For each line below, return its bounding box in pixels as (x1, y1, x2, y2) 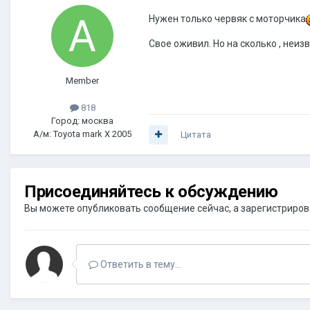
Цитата (181, 129, 211, 140)
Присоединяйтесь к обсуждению (24, 182, 278, 202)
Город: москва (51, 116, 113, 127)
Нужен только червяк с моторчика (149, 13, 306, 25)
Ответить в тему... (98, 259, 181, 271)
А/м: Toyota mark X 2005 (33, 129, 131, 140)
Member (66, 75, 99, 86)
